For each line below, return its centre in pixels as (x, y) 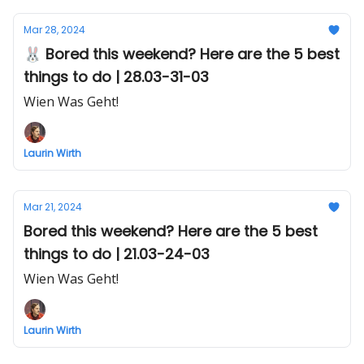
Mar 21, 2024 (53, 207)
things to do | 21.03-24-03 (117, 254)
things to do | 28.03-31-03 (116, 77)
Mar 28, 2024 (54, 30)
